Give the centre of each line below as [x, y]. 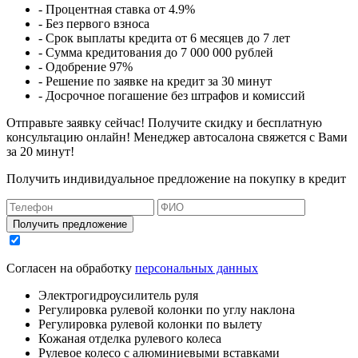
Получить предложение [70, 224]
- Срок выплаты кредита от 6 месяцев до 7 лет [164, 38]
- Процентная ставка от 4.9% [117, 9]
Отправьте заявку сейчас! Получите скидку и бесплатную [164, 122]
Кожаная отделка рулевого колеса [130, 338]
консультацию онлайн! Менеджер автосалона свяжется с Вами [177, 137]
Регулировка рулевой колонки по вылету [150, 324]
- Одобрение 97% [86, 66]
